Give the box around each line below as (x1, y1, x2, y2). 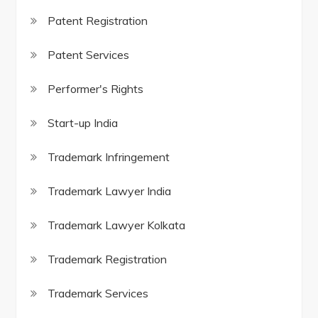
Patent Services (48, 48, 130, 62)
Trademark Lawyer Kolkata (48, 218, 186, 233)
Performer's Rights (48, 82, 144, 97)
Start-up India (48, 116, 119, 131)
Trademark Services (48, 286, 149, 301)
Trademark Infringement (48, 150, 170, 165)
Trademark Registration (48, 252, 168, 267)
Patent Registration (48, 13, 148, 28)
